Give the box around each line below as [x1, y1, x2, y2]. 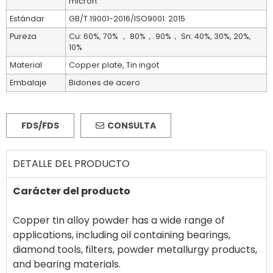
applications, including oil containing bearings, [13, 228, 230, 243]
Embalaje [10, 77, 47, 88]
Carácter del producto [13, 184, 130, 199]
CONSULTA [107, 119, 156, 132]
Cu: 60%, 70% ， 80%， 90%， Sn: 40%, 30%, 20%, [69, 31, 251, 42]
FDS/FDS [21, 119, 59, 132]
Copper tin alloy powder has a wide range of [13, 213, 225, 228]
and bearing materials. [13, 257, 121, 272]
